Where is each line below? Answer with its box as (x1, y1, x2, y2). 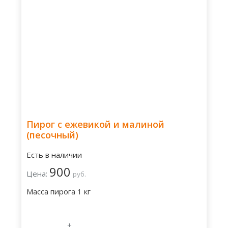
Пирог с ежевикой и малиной (26, 118, 164, 130)
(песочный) (26, 129, 78, 141)
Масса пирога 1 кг (26, 186, 91, 196)
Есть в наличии (26, 150, 82, 160)
